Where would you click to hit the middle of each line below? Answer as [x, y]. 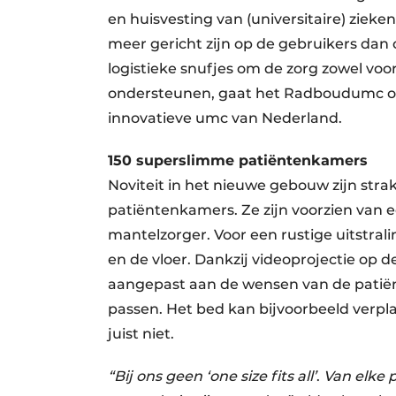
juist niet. [141, 333]
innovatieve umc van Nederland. [225, 118]
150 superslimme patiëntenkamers [238, 160]
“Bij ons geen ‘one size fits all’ [212, 376]
